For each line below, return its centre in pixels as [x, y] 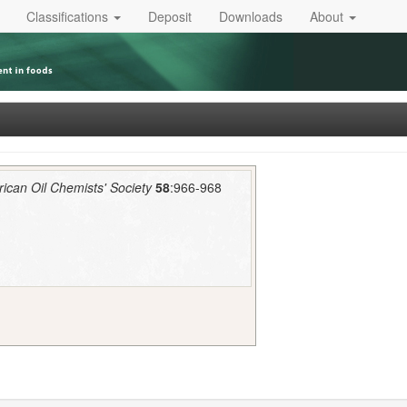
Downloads [251, 16]
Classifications [69, 16]
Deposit [170, 16]
